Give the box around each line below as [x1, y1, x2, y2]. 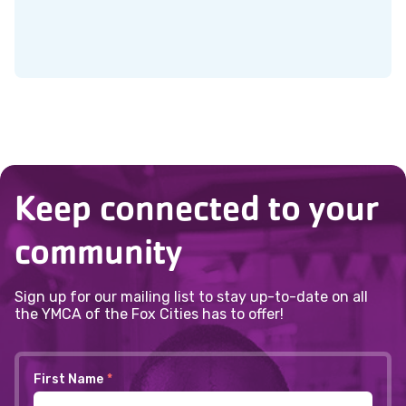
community [14, 228, 182, 275]
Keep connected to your [14, 185, 379, 231]
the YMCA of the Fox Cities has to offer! [14, 305, 284, 323]
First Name [34, 372, 103, 387]
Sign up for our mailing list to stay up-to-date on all [14, 288, 368, 305]
